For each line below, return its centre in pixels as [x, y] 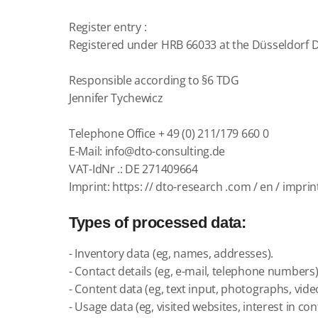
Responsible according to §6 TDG [154, 80]
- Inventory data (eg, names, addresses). [171, 253]
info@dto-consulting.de [165, 151]
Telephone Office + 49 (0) [132, 133]
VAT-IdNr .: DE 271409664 [133, 169]
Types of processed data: [158, 223]
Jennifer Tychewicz [116, 98]
